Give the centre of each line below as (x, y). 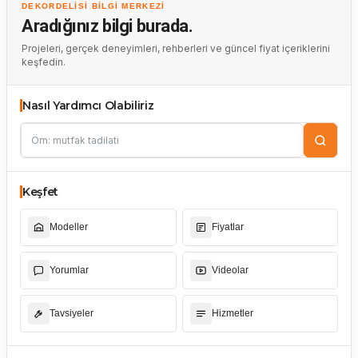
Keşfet (40, 192)
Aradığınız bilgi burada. (107, 26)
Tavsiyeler (72, 313)
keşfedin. (44, 62)
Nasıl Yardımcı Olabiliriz (88, 105)
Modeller (69, 227)
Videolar (230, 270)
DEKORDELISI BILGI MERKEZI (93, 6)
